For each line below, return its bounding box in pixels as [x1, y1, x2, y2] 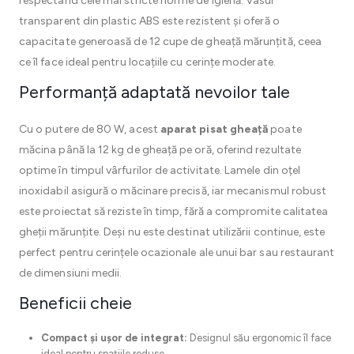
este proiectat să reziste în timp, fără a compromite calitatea [19, 205, 329, 218]
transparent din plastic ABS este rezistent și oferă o [19, 14, 280, 28]
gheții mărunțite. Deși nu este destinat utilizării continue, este [19, 225, 326, 239]
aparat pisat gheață [160, 122, 269, 136]
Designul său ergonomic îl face [186, 332, 331, 344]
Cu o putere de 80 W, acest [19, 122, 160, 136]
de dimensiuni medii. [19, 266, 122, 280]
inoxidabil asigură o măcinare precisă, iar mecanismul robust [19, 184, 327, 198]
